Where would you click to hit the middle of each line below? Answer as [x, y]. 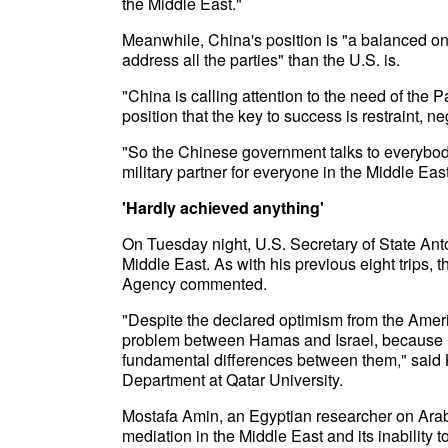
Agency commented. [194, 283]
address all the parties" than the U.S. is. [261, 59]
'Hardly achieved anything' [223, 207]
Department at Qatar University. [232, 379]
